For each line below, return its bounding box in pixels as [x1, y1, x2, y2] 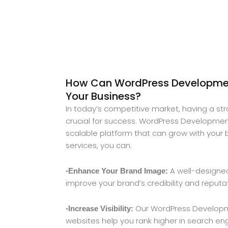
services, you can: [66, 139, 132, 151]
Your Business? [66, 89, 141, 103]
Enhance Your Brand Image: [68, 166, 168, 175]
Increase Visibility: [68, 204, 134, 213]
